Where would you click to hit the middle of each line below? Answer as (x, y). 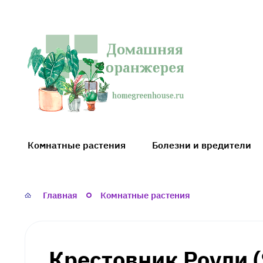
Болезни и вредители (202, 145)
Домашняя (49, 81)
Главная (60, 195)
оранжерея (50, 98)
